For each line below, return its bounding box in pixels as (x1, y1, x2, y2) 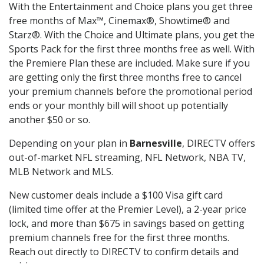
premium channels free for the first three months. (9, 231, 229, 245)
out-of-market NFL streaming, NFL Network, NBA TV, (9, 151, 246, 164)
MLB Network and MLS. (9, 165, 113, 179)
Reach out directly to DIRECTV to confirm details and (9, 245, 239, 259)
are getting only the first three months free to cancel (9, 71, 242, 84)
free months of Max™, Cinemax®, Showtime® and (9, 14, 230, 28)
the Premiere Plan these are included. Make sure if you (9, 57, 250, 70)
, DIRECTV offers (182, 137, 255, 150)
